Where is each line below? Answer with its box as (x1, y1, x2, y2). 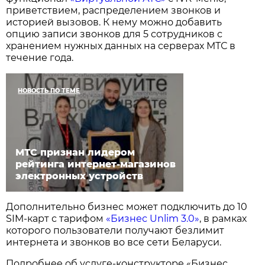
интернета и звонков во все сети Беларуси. (6, 237, 222, 248)
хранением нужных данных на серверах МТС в (6, 40, 236, 52)
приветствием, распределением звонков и (6, 5, 221, 17)
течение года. (6, 52, 74, 64)
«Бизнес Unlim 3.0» (106, 213, 200, 225)
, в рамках (199, 213, 247, 225)
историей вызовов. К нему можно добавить (6, 17, 222, 28)
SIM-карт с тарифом (6, 213, 106, 225)
